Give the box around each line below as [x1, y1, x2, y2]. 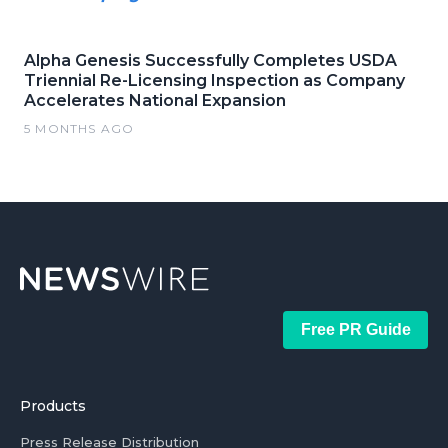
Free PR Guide [300, 320, 411, 338]
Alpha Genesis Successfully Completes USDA [24, 50, 397, 70]
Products [20, 396, 86, 415]
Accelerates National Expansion [24, 90, 286, 110]
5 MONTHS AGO [24, 120, 135, 136]
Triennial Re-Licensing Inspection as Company [24, 70, 405, 90]
